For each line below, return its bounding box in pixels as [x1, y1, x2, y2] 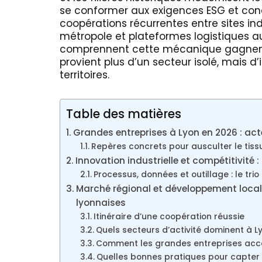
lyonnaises [76, 196, 126, 209]
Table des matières [66, 105, 181, 122]
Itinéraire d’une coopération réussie [93, 211, 244, 222]
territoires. [60, 68, 109, 82]
